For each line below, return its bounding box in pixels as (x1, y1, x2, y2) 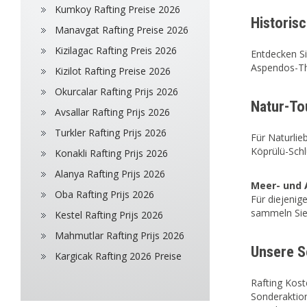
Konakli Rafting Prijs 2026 (55, 147, 168, 160)
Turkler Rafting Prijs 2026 (55, 126, 167, 139)
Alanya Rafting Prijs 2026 (55, 167, 165, 180)
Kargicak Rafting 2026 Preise (55, 249, 182, 262)
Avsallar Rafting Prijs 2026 (55, 106, 170, 119)
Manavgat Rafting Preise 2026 (55, 23, 188, 36)
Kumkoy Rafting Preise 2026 (55, 3, 180, 16)
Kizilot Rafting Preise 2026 (55, 64, 171, 77)
